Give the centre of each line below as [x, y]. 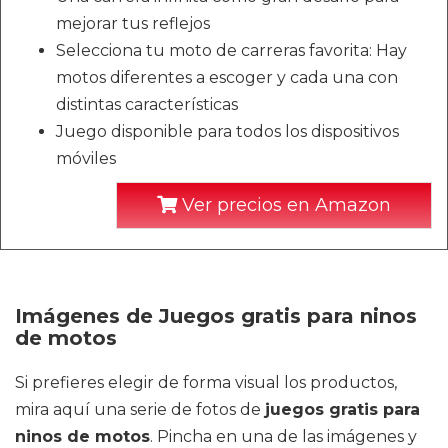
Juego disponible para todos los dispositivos [227, 131]
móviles [86, 158]
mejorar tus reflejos [133, 23]
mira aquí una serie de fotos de [140, 409]
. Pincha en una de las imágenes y [283, 436]
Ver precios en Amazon [284, 205]
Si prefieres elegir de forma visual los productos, [206, 382]
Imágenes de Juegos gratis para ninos [216, 316]
